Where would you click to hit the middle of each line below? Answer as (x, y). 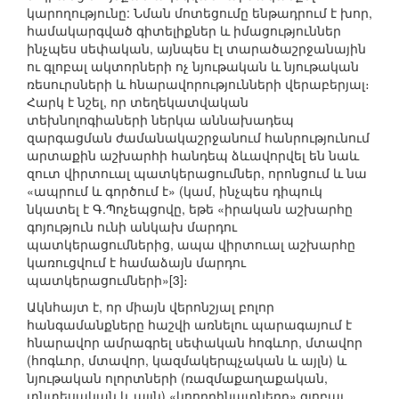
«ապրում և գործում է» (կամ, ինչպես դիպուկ (175, 191)
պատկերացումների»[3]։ (107, 280)
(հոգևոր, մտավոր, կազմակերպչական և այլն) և (187, 360)
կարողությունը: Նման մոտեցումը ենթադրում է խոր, (199, 13)
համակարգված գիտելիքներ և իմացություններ (184, 31)
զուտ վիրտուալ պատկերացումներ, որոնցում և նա (197, 173)
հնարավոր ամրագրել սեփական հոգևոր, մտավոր (195, 342)
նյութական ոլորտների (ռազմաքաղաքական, (177, 378)
